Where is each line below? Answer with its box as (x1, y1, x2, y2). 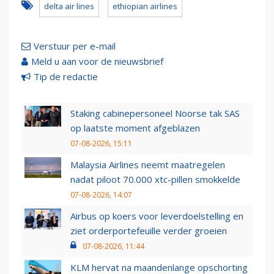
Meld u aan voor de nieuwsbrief (31, 55, 163, 68)
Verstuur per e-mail (34, 40, 116, 53)
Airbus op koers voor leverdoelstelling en (70, 210, 243, 223)
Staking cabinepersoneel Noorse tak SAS (70, 107, 240, 120)
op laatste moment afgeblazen (70, 122, 200, 135)
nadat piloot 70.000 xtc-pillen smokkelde (70, 173, 240, 186)
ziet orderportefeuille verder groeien (70, 224, 227, 237)
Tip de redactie (34, 70, 98, 83)
